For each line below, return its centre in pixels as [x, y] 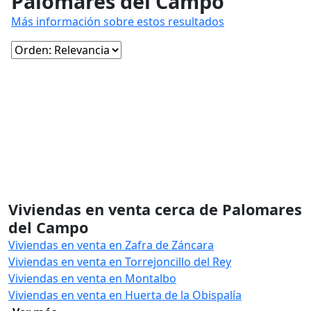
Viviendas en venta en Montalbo [92, 278]
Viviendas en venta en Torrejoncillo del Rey [120, 262]
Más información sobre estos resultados [118, 22]
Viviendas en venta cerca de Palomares [155, 209]
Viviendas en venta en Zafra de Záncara [111, 245]
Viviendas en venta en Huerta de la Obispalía [125, 295]
